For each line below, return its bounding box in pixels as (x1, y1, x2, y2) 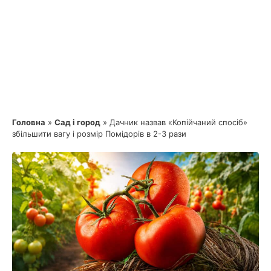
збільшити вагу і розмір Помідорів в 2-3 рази (12, 128, 186, 139)
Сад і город (54, 117, 100, 127)
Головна (12, 117, 45, 127)
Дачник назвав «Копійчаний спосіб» (109, 117, 247, 127)
